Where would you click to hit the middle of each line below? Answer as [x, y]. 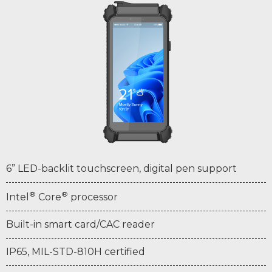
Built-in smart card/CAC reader [80, 225]
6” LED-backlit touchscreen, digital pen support [121, 169]
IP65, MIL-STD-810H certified [76, 252]
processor [93, 197]
